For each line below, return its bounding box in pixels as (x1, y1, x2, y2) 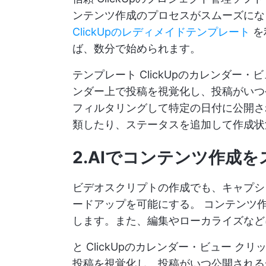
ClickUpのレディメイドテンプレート (72, 26, 250, 38)
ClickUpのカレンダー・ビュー (86, 240, 232, 253)
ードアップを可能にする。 (72, 198, 204, 210)
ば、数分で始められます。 (72, 42, 201, 55)
